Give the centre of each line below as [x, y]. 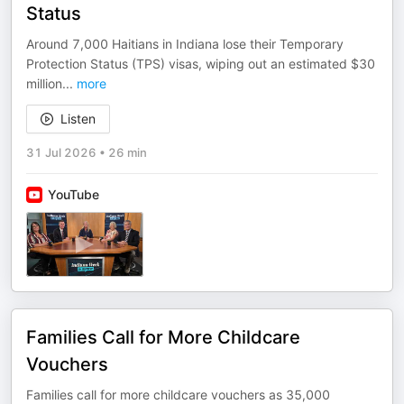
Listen [78, 119]
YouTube [73, 194]
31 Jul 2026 [61, 152]
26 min [128, 152]
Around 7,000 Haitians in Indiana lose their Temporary [185, 44]
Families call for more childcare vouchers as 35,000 [178, 395]
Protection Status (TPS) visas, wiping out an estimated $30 [201, 64]
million [44, 83]
